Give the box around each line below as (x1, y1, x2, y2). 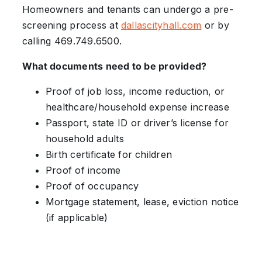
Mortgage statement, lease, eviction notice (45, 196, 239, 208)
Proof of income (45, 164, 121, 177)
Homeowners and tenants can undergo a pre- (22, 4, 233, 16)
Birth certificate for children (45, 149, 173, 161)
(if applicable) (45, 212, 108, 224)
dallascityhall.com (121, 19, 202, 32)
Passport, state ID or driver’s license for (45, 117, 229, 129)
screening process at (22, 19, 122, 32)
